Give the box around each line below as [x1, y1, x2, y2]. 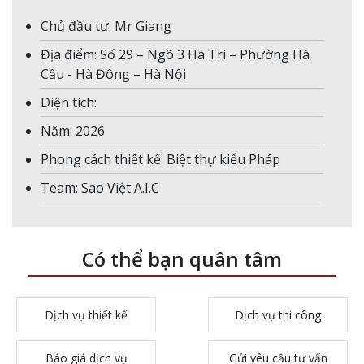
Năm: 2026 [41, 122, 105, 140]
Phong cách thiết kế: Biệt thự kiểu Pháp [41, 150, 280, 168]
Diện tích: [41, 93, 97, 111]
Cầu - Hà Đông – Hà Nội [41, 65, 186, 83]
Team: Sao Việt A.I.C [41, 179, 159, 197]
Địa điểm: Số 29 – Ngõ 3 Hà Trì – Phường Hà [41, 45, 310, 63]
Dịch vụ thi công [235, 307, 321, 323]
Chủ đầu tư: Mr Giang [41, 17, 171, 35]
